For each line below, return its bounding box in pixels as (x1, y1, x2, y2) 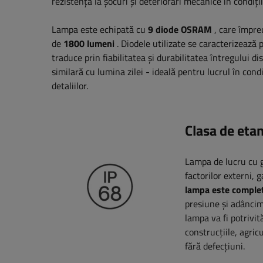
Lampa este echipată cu (52, 22, 148, 37)
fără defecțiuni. (185, 239, 245, 254)
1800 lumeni (63, 36, 114, 51)
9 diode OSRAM (148, 22, 212, 37)
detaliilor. (52, 79, 88, 93)
